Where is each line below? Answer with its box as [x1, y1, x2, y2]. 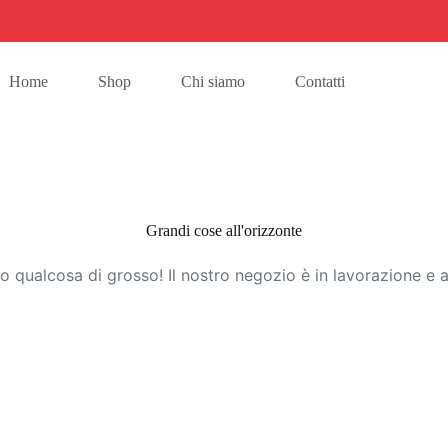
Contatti [294, 73, 345, 90]
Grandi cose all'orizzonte [146, 222, 302, 239]
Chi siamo [180, 73, 245, 90]
